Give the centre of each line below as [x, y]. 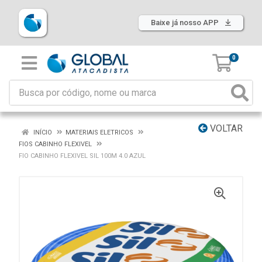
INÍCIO [42, 132]
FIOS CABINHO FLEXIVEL [55, 144]
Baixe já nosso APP [186, 23]
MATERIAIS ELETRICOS [99, 132]
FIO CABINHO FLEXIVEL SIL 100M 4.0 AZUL [82, 156]
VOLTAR [225, 128]
